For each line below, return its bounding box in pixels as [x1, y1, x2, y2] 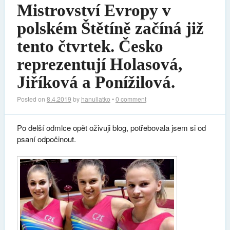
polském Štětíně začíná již [16, 18, 204, 37]
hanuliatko [81, 94, 110, 103]
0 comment [115, 94, 146, 103]
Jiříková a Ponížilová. [16, 72, 175, 91]
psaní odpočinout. [16, 133, 76, 144]
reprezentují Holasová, [16, 54, 182, 73]
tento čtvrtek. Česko [16, 36, 163, 55]
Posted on [16, 94, 47, 103]
